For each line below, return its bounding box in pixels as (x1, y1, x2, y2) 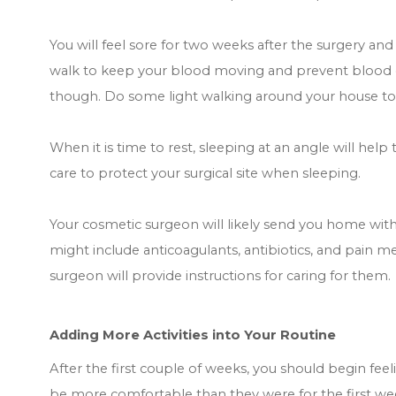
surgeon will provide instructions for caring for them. (49, 268, 391, 285)
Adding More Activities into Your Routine (49, 327, 336, 344)
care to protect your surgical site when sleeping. (49, 165, 361, 182)
